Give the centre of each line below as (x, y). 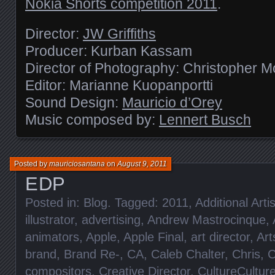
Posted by (32, 164)
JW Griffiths (119, 33)
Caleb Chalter (188, 254)
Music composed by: (92, 119)
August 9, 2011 (142, 164)
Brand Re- (92, 254)
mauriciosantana (77, 164)
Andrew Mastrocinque (207, 219)
